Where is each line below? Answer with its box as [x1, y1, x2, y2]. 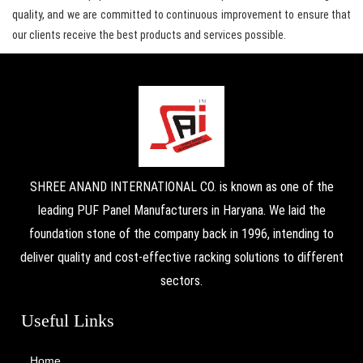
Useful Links [21, 310, 114, 331]
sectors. [160, 273, 203, 289]
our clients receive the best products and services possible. [12, 28, 286, 42]
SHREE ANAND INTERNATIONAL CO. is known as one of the [29, 179, 334, 195]
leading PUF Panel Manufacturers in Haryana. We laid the [37, 203, 326, 219]
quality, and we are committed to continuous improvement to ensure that [12, 8, 351, 22]
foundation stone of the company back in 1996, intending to [29, 226, 334, 242]
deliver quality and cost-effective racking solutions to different [19, 250, 344, 266]
